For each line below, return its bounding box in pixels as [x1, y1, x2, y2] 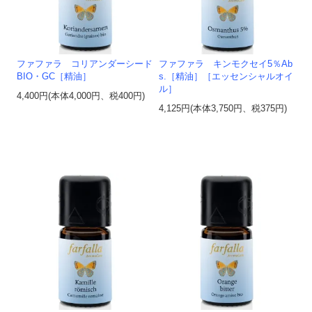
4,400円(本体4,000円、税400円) [17, 91, 146, 102]
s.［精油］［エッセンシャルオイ [159, 72, 294, 82]
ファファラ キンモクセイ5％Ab [159, 59, 293, 70]
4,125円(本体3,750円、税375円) [159, 104, 288, 114]
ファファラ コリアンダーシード [17, 59, 153, 70]
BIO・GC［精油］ [17, 72, 92, 82]
